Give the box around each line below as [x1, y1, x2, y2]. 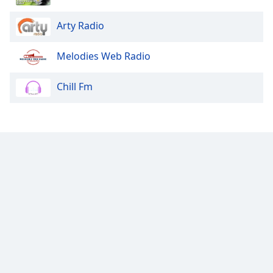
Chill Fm [57, 80, 93, 94]
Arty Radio [57, 19, 104, 33]
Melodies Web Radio [57, 49, 151, 63]
